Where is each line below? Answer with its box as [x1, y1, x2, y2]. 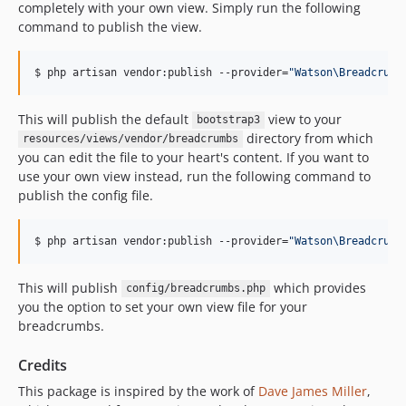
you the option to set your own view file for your [18, 297, 307, 315]
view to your [264, 110, 342, 128]
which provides [269, 278, 366, 296]
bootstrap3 [196, 113, 260, 127]
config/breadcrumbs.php [125, 282, 266, 295]
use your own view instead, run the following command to [18, 167, 371, 185]
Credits [18, 354, 67, 375]
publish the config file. [18, 186, 153, 204]
